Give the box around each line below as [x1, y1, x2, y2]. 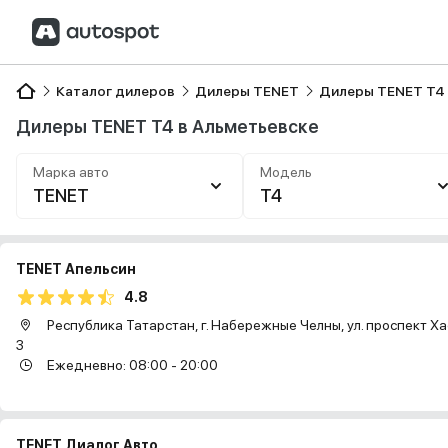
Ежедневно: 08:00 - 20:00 [44, 357, 218, 373]
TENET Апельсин [16, 261, 136, 277]
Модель [260, 164, 313, 180]
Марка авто [33, 164, 109, 180]
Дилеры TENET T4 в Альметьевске [16, 116, 319, 137]
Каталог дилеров [56, 83, 175, 99]
